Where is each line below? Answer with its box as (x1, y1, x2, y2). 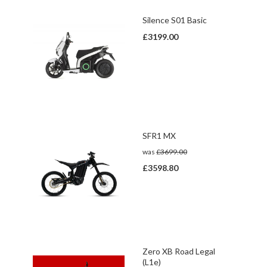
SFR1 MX (142, 131, 176, 141)
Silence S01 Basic (142, 15, 207, 25)
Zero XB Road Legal (142, 246, 215, 256)
